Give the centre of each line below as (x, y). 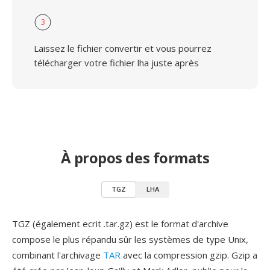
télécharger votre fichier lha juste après (116, 63)
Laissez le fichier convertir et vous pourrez (123, 48)
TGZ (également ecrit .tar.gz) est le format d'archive (120, 224)
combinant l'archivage (58, 255)
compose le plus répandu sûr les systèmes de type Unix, (130, 239)
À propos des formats (135, 158)
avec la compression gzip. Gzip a (189, 255)
